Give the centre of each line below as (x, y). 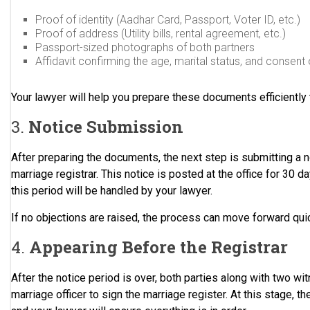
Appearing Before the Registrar (159, 247)
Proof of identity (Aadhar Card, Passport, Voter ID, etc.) (168, 20)
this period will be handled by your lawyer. (112, 191)
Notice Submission (106, 127)
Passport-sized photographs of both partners (145, 47)
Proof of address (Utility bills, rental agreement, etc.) (161, 34)
